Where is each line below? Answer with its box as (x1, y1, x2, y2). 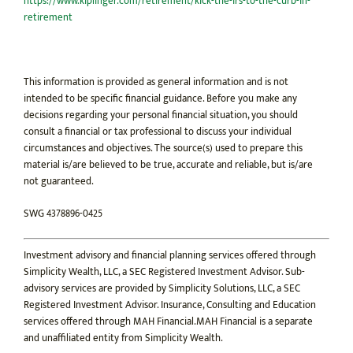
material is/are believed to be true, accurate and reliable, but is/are (24, 156, 313, 174)
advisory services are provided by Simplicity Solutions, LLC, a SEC (24, 279, 300, 297)
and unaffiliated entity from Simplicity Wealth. (24, 329, 223, 347)
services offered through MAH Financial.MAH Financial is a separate (24, 312, 313, 330)
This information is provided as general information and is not (24, 73, 288, 91)
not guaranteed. (24, 173, 94, 191)
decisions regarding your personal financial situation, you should (24, 106, 298, 124)
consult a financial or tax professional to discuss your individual (24, 123, 292, 141)
